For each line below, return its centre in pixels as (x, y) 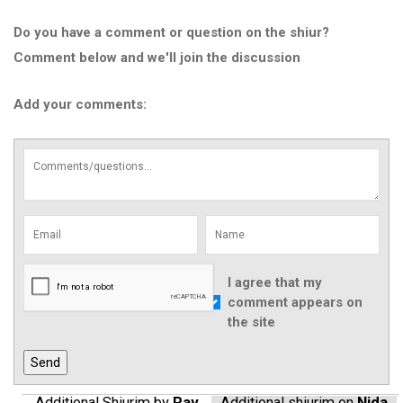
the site (251, 322)
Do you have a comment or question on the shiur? (171, 32)
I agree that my (274, 282)
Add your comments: (80, 104)
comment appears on (295, 302)
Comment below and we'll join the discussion (157, 58)
